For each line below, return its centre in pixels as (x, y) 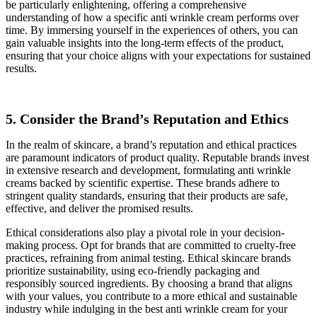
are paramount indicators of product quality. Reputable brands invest (157, 158)
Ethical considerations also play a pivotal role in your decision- (145, 233)
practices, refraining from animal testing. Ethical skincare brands (148, 258)
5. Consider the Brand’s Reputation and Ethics (147, 119)
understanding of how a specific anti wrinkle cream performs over (152, 18)
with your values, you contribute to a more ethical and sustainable (151, 296)
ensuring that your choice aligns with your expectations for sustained (158, 56)
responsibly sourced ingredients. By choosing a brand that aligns (149, 284)
